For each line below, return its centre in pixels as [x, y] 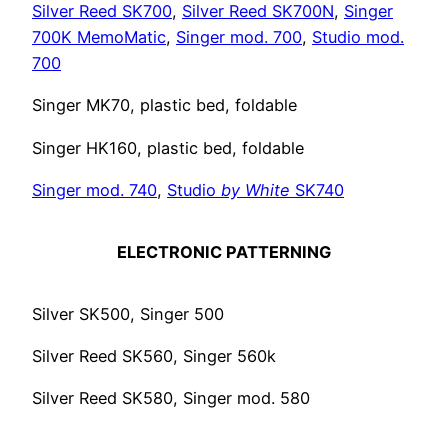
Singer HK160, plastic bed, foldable [168, 147]
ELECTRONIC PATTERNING [224, 251]
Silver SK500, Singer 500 [128, 313]
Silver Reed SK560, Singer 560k [154, 355]
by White [255, 189]
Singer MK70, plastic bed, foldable [164, 105]
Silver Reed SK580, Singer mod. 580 [171, 398]
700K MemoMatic [99, 36]
